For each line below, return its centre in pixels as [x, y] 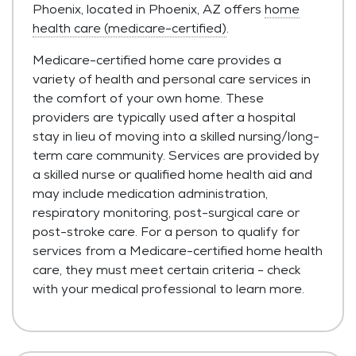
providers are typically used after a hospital [164, 117]
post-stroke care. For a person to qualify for [166, 231]
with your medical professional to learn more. [168, 288]
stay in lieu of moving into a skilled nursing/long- [176, 136]
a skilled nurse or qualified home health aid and [172, 174]
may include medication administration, [150, 193]
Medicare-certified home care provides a [157, 60]
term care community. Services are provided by [176, 155]
